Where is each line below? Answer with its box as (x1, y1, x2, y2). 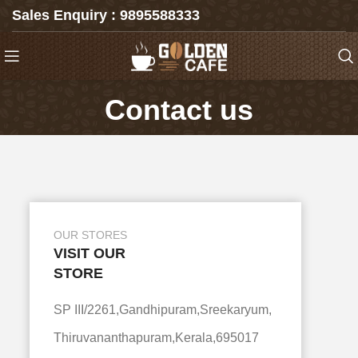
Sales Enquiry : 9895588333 (12, 7, 200, 23)
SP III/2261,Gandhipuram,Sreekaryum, (54, 303, 272, 317)
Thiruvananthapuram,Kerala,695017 (54, 331, 260, 345)
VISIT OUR (54, 245, 126, 262)
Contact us (105, 93, 253, 127)
